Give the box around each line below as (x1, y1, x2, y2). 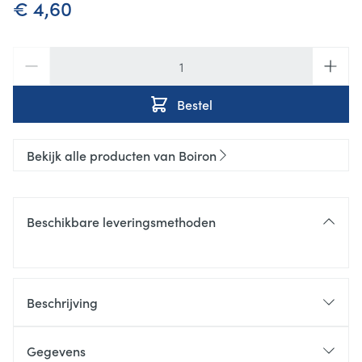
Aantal (12, 46, 51, 65)
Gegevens (27, 342, 86, 360)
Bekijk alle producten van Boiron (27, 146, 217, 165)
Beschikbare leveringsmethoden (27, 213, 216, 231)
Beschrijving (27, 293, 98, 312)
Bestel (177, 95, 213, 114)
